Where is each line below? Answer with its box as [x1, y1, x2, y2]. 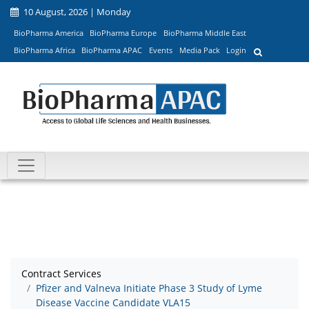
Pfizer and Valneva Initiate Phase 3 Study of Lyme [36, 281, 262, 295]
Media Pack [179, 45, 220, 56]
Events [148, 45, 172, 56]
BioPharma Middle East [163, 27, 246, 38]
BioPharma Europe [90, 27, 157, 38]
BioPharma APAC [81, 45, 143, 56]
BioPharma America [13, 27, 83, 38]
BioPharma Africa [13, 45, 75, 56]
